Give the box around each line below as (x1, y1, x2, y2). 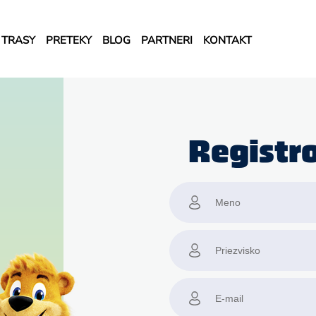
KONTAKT (203, 33, 253, 47)
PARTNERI (141, 33, 193, 47)
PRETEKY (46, 33, 92, 47)
